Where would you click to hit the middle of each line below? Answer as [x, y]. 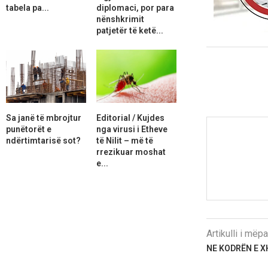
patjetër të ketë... [130, 30]
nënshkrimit [120, 19]
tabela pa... [28, 7]
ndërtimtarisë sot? [43, 140]
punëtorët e [29, 129]
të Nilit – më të [124, 140]
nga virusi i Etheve [132, 129]
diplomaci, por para [135, 7]
